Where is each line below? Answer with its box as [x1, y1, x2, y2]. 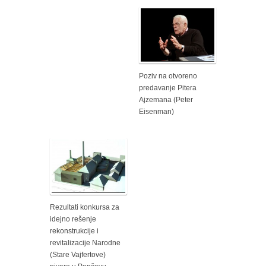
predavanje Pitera [139, 83, 197, 92]
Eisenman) [139, 107, 174, 116]
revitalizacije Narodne [50, 238, 121, 247]
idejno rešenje [50, 214, 96, 223]
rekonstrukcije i [50, 226, 99, 235]
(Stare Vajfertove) [50, 250, 106, 259]
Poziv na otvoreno [139, 71, 197, 80]
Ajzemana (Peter [139, 95, 193, 104]
